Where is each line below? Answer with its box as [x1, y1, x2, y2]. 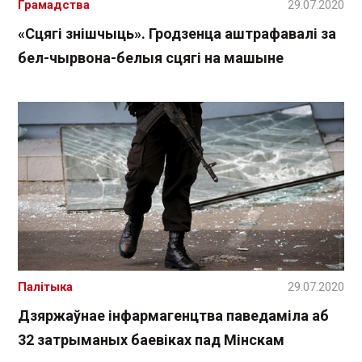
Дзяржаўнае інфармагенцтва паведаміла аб [18, 306, 329, 324]
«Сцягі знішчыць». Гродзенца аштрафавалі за [18, 25, 336, 43]
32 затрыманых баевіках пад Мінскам [18, 330, 284, 348]
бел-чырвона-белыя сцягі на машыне [18, 49, 284, 67]
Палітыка [18, 279, 73, 294]
